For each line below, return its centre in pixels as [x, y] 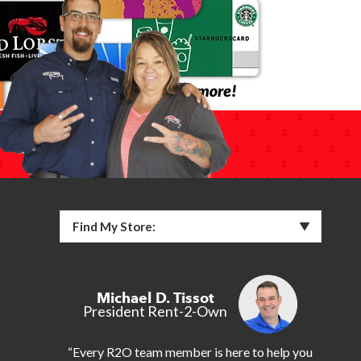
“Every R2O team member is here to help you [190, 351]
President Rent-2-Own [155, 311]
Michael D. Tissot [155, 297]
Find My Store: [114, 226]
